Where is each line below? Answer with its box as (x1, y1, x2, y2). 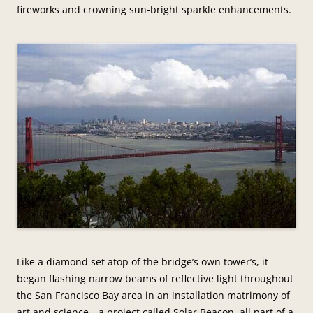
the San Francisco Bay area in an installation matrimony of (17, 288, 290, 302)
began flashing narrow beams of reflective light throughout (17, 271, 293, 285)
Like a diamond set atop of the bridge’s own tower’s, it (17, 254, 268, 268)
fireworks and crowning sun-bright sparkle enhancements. (17, 3, 291, 16)
